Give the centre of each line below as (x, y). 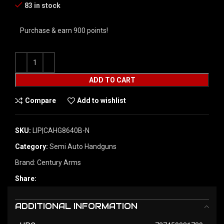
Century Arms (59, 162)
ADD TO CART (112, 80)
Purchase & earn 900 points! (64, 30)
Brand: (26, 162)
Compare (40, 101)
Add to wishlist (102, 101)
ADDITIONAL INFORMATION (76, 206)
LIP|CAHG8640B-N (61, 130)
